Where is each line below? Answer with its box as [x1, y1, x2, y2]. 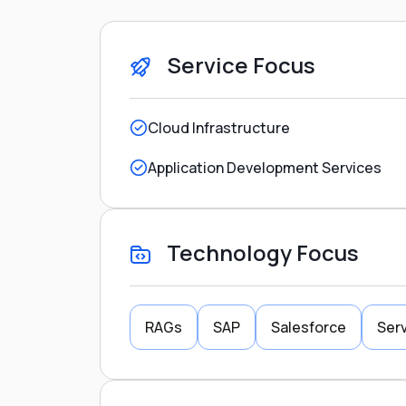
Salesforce [270, 316, 346, 337]
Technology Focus [161, 237, 359, 267]
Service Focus [161, 49, 315, 80]
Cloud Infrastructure [147, 117, 290, 138]
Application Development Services [147, 157, 382, 178]
